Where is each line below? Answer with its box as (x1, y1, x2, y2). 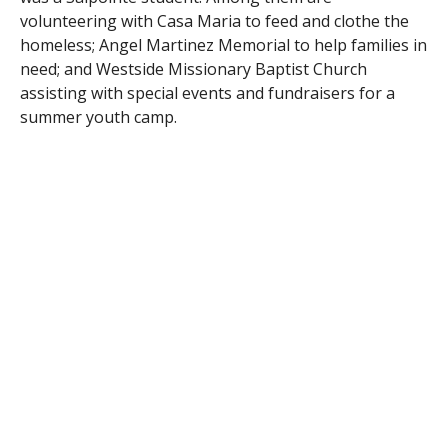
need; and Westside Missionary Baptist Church (19, 57, 367, 80)
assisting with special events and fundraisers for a (19, 81, 395, 104)
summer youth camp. (19, 105, 177, 128)
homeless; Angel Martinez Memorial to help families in (19, 33, 427, 56)
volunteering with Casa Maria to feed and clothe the (19, 9, 409, 32)
